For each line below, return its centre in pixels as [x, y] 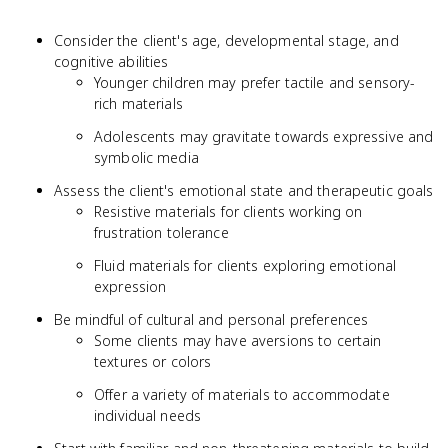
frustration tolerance [161, 232]
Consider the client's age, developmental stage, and [226, 40]
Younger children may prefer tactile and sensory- [255, 82]
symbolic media [146, 157]
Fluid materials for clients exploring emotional [245, 265]
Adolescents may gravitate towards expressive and [264, 136]
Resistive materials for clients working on [228, 211]
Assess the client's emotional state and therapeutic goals [244, 190]
